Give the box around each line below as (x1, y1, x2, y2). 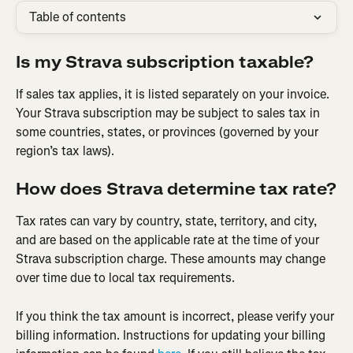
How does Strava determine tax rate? (16, 179, 336, 201)
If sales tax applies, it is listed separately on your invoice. (16, 86, 333, 102)
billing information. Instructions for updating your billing (16, 326, 329, 344)
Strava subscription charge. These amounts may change (16, 251, 329, 268)
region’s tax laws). (16, 143, 114, 159)
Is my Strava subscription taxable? (16, 52, 314, 73)
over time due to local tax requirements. (16, 269, 235, 287)
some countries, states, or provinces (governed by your (16, 124, 321, 140)
